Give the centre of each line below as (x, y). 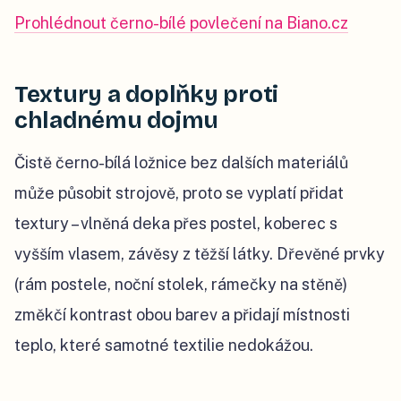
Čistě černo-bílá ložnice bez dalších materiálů (181, 162)
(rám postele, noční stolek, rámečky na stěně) (181, 284)
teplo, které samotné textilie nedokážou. (164, 345)
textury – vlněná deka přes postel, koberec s (176, 223)
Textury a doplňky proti (147, 94)
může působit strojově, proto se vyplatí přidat (179, 192)
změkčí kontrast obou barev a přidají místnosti (182, 314)
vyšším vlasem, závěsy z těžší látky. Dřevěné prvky (200, 253)
